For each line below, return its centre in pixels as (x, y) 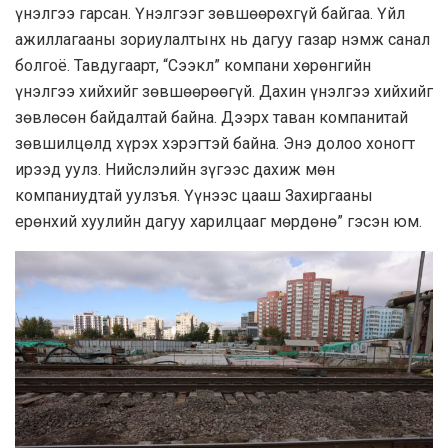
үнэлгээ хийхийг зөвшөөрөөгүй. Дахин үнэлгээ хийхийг (224, 92)
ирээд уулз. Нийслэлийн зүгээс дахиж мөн (175, 170)
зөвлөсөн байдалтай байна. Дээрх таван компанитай (211, 118)
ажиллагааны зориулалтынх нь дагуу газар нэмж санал (222, 40)
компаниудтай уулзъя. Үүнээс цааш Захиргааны (194, 196)
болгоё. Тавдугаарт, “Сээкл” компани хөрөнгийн (193, 66)
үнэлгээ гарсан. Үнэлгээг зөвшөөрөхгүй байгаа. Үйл (210, 14)
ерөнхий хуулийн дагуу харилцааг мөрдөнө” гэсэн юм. (218, 222)
